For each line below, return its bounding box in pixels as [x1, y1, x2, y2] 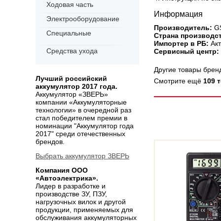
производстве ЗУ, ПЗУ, [36, 190, 107, 198]
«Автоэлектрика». [36, 174, 98, 182]
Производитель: [154, 24, 212, 32]
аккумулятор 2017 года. [36, 82, 117, 90]
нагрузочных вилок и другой [36, 198, 126, 206]
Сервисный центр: [154, 47, 219, 55]
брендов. [36, 138, 65, 146]
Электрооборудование [46, 15, 119, 23]
